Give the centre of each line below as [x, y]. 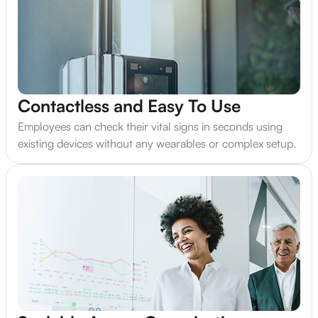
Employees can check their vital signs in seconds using [150, 127]
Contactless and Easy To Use [129, 106]
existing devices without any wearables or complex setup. [157, 144]
